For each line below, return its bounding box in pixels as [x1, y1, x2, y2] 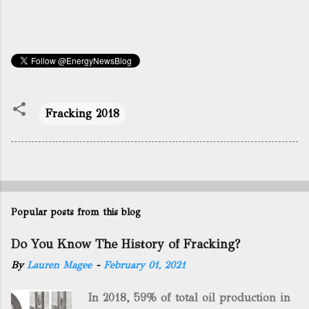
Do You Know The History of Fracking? [11, 237, 240, 252]
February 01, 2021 [103, 259, 186, 271]
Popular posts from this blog [11, 206, 141, 218]
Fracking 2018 [45, 107, 119, 120]
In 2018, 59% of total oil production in [81, 291, 291, 304]
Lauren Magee [27, 259, 92, 271]
